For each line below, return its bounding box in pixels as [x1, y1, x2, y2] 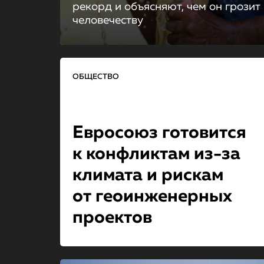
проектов [72, 209, 152, 227]
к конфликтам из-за [72, 146, 240, 163]
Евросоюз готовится [72, 124, 246, 142]
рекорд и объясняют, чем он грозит [72, 1, 260, 12]
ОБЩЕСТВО [72, 72, 119, 81]
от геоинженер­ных [72, 188, 232, 206]
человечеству [72, 15, 143, 26]
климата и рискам [72, 167, 223, 184]
